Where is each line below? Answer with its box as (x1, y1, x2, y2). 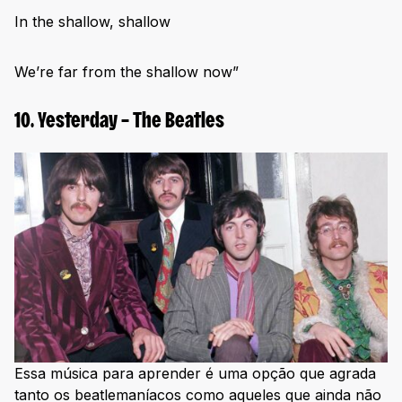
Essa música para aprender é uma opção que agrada (14, 363, 376, 382)
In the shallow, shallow (14, 12, 170, 31)
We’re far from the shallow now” (14, 62, 239, 81)
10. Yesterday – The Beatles (14, 111, 224, 132)
